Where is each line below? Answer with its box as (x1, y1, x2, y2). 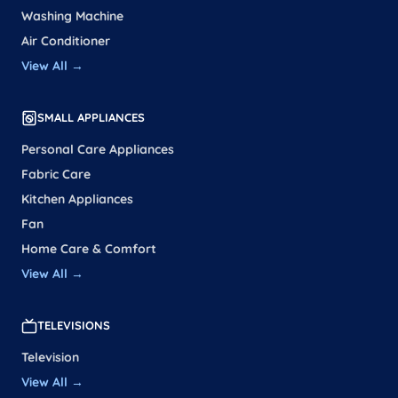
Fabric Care (21, 165, 91, 182)
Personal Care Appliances (21, 140, 174, 157)
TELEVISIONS (37, 318, 110, 333)
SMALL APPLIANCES (37, 110, 145, 125)
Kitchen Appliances (21, 190, 133, 207)
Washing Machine (21, 7, 123, 24)
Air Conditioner (21, 32, 110, 49)
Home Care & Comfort (21, 240, 156, 257)
